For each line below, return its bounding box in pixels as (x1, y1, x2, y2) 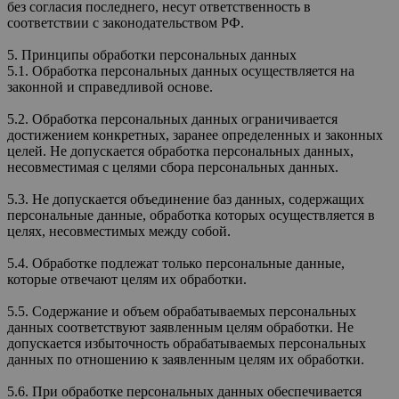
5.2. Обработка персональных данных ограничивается (7, 110, 338, 126)
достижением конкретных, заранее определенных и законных (7, 126, 383, 142)
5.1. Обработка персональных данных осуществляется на (7, 62, 354, 78)
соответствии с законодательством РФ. (7, 14, 244, 30)
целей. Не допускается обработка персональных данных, (7, 142, 354, 159)
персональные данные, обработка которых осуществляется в (7, 207, 375, 223)
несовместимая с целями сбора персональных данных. (7, 159, 338, 175)
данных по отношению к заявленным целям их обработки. (7, 351, 364, 367)
